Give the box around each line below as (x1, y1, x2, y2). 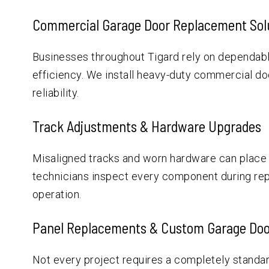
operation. (32, 187, 82, 201)
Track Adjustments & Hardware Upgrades (32, 117, 261, 135)
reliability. (32, 86, 79, 99)
